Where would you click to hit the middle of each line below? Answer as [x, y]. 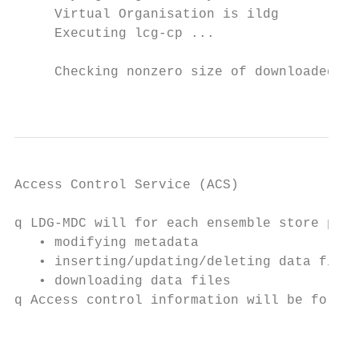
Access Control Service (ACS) [127, 185]
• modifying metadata [107, 243]
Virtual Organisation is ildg [147, 14]
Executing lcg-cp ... [115, 34]
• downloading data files [123, 281]
